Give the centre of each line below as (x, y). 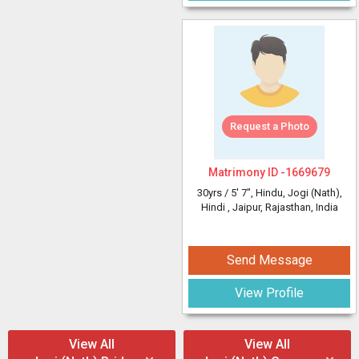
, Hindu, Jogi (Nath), (296, 193)
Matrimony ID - (247, 172)
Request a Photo (269, 126)
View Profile (269, 293)
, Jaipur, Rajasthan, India (282, 207)
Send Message (269, 260)
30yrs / (214, 193)
